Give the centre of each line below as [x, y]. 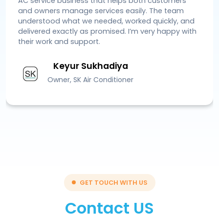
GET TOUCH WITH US [113, 182]
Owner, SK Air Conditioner [90, 79]
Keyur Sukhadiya [90, 66]
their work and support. [59, 41]
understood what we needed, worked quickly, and [106, 21]
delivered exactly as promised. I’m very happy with [107, 31]
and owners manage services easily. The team [101, 11]
